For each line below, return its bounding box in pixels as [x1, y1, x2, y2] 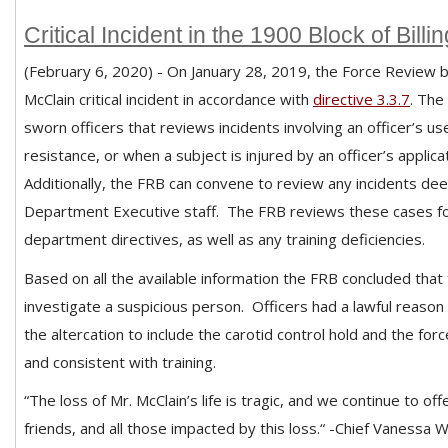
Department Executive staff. [24, 200, 219, 221]
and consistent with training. [24, 351, 220, 372]
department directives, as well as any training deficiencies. [24, 228, 425, 249]
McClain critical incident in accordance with [24, 88, 313, 109]
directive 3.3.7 [313, 88, 410, 109]
